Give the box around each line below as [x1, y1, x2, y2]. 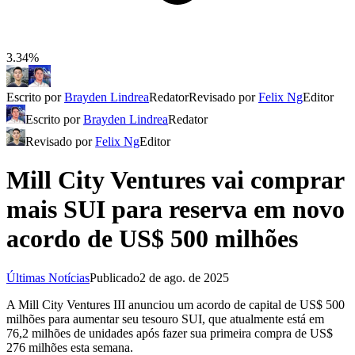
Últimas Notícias [6, 270, 90, 284]
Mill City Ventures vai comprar [6, 166, 344, 195]
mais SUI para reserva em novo [6, 195, 345, 224]
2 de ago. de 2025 [139, 270, 229, 284]
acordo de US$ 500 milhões [6, 224, 298, 254]
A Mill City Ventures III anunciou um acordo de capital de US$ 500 [6, 297, 345, 311]
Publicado [90, 270, 139, 284]
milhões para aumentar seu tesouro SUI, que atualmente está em [6, 311, 324, 326]
